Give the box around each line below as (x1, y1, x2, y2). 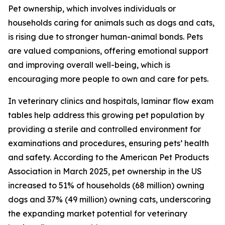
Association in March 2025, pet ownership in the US (8, 166, 202, 177)
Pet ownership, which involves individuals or (8, 4, 176, 14)
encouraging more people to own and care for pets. (8, 74, 208, 84)
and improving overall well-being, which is (8, 60, 170, 70)
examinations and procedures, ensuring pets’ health (8, 138, 209, 149)
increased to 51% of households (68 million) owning (8, 180, 204, 191)
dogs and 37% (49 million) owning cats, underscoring (8, 194, 211, 205)
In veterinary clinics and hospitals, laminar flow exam (8, 96, 213, 106)
